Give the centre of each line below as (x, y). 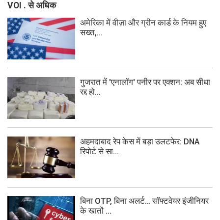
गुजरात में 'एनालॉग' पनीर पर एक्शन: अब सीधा (145, 82)
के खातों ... (96, 211)
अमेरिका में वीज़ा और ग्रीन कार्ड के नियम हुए (143, 22)
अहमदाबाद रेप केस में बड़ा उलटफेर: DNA (140, 141)
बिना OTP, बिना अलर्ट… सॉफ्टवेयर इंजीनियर (144, 201)
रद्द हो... (90, 92)
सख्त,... (91, 32)
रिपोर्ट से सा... (99, 151)
